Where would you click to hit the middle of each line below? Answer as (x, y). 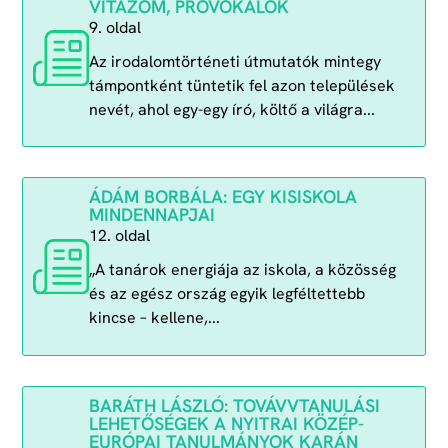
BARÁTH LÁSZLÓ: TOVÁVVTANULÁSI (234, 405)
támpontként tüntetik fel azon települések (241, 85)
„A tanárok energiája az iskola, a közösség (242, 270)
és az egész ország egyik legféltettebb (226, 294)
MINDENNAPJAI (151, 215)
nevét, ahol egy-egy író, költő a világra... (231, 109)
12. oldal (119, 236)
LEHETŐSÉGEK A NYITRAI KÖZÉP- (226, 423)
